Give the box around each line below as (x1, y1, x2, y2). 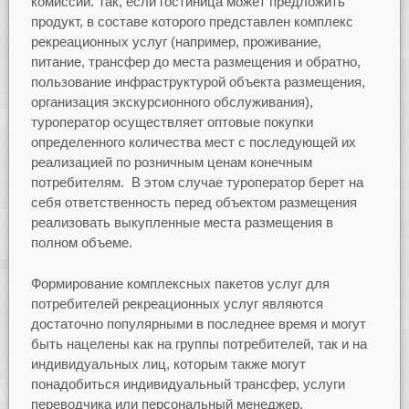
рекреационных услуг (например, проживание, (30, 34, 321, 50)
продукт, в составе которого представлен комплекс (30, 14, 353, 30)
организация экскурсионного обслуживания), (30, 94, 313, 110)
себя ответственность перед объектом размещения (30, 194, 357, 211)
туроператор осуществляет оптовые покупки (30, 114, 313, 131)
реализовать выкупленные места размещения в (30, 215, 333, 231)
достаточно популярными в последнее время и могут (30, 315, 366, 331)
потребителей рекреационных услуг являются (30, 295, 323, 311)
